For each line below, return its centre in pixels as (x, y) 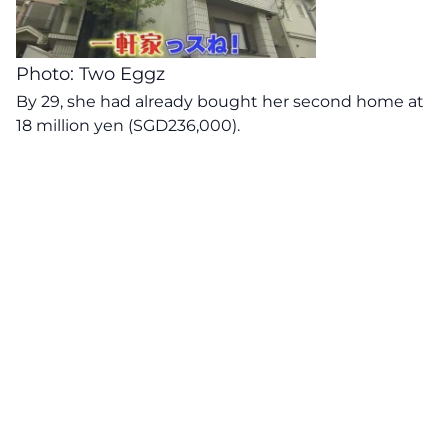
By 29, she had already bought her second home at (220, 102)
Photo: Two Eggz (90, 74)
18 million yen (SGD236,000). (128, 126)
